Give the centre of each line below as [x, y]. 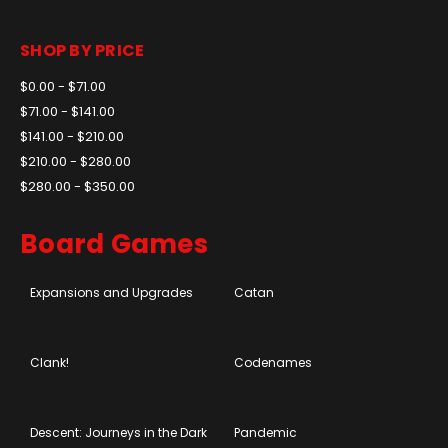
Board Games [114, 243]
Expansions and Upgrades [111, 292]
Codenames [273, 362]
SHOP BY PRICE [82, 50]
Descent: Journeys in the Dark [118, 432]
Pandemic [265, 432]
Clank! [49, 362]
